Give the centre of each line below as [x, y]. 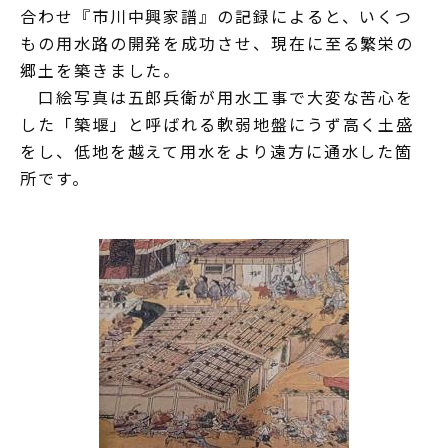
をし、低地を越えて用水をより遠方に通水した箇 [217, 150]
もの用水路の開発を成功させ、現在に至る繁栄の [217, 42]
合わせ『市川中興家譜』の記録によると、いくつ [217, 15]
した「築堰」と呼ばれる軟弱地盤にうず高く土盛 [217, 123]
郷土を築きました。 [101, 69]
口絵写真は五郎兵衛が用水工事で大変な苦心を [217, 96]
